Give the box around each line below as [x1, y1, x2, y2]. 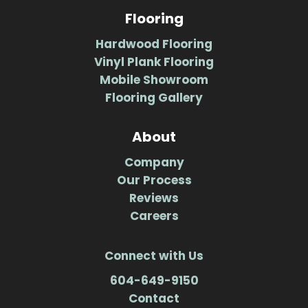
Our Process [116, 171, 192, 188]
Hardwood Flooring [96, 35, 212, 52]
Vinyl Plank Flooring [94, 53, 214, 70]
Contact [129, 289, 179, 307]
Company [124, 153, 184, 170]
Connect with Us [104, 247, 203, 264]
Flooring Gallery [105, 89, 203, 106]
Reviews [129, 189, 179, 206]
